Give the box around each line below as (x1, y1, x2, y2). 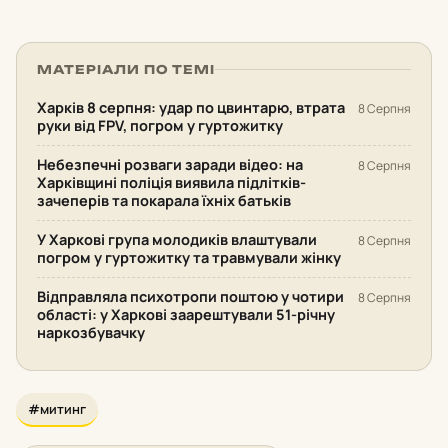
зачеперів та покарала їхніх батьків (37, 190, 291, 210)
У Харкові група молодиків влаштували (37, 229, 317, 249)
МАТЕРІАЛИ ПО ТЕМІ (37, 61, 216, 77)
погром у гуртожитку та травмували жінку (37, 247, 341, 267)
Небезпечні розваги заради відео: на (37, 154, 303, 174)
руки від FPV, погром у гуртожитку (37, 115, 283, 135)
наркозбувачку (37, 322, 145, 342)
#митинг (28, 399, 86, 418)
